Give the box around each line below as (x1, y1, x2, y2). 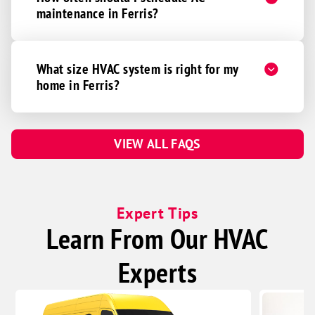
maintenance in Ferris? (37, 4, 159, 22)
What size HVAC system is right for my (37, 60, 239, 77)
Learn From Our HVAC (46, 221, 269, 257)
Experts (117, 255, 198, 290)
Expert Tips (117, 203, 198, 223)
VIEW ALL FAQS (114, 136, 201, 152)
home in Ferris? (37, 76, 120, 94)
